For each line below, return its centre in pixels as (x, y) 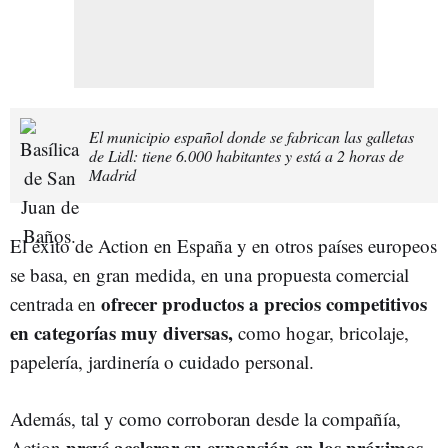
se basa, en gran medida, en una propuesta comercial (209, 274)
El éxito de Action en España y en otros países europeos (223, 245)
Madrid (112, 174)
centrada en (55, 303)
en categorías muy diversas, (121, 332)
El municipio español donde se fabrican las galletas (251, 136)
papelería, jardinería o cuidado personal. (162, 361)
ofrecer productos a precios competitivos (264, 303)
